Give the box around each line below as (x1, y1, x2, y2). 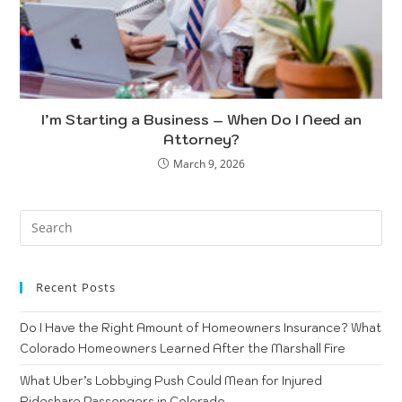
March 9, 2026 (172, 155, 245, 171)
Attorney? (162, 129, 240, 148)
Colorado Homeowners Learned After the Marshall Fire (20, 340, 346, 356)
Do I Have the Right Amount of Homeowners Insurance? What (20, 319, 382, 336)
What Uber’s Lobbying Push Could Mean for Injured (20, 372, 323, 389)
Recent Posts (36, 278, 117, 295)
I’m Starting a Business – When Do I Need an (40, 109, 362, 128)
